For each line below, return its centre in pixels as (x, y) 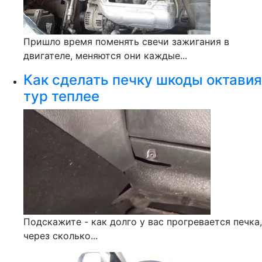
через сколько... (61, 236)
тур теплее (61, 96)
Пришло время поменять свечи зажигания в (126, 42)
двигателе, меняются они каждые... (105, 56)
